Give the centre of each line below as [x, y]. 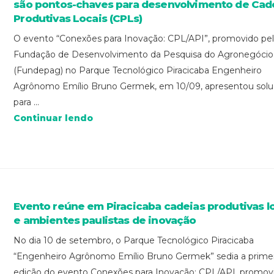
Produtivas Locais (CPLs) [78, 18]
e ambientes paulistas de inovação [105, 220]
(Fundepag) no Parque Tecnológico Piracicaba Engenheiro [138, 70]
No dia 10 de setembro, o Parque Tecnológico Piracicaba [134, 240]
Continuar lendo [54, 118]
